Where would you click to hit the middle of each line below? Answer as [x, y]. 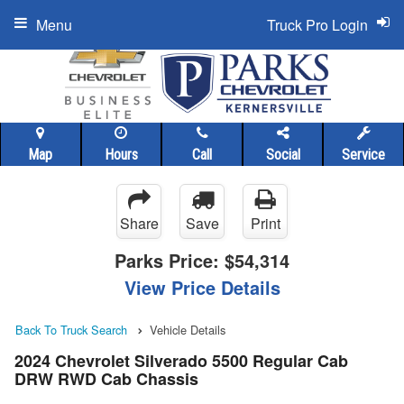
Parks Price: [170, 260]
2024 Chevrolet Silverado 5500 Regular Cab [181, 361]
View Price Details [202, 287]
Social [283, 155]
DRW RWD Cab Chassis [106, 379]
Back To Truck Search [71, 330]
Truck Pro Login [317, 25]
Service [364, 155]
